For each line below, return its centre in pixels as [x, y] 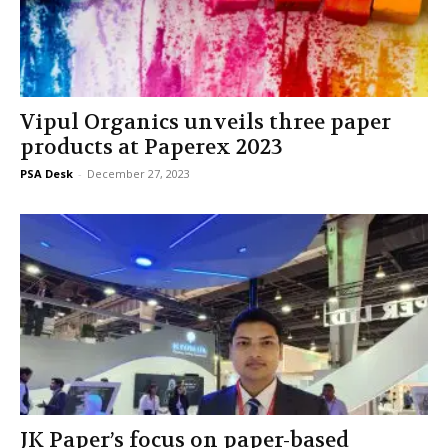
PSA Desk [46, 173]
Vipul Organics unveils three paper [205, 122]
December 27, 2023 [138, 173]
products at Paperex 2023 [151, 147]
